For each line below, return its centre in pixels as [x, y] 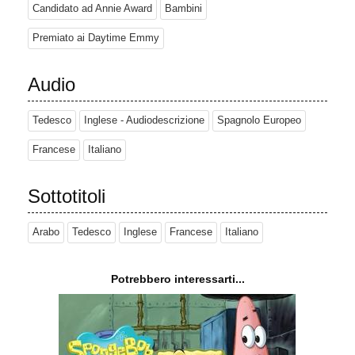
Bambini [183, 9]
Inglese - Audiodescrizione [144, 121]
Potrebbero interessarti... [177, 279]
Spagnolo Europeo [259, 121]
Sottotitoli [67, 197]
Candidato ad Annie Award [92, 9]
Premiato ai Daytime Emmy [96, 38]
